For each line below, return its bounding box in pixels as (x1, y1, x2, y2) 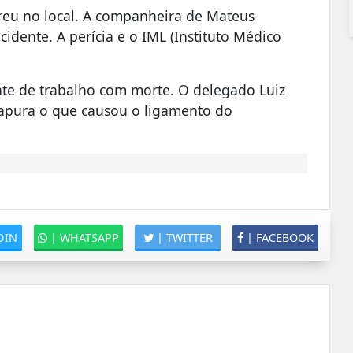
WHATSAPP (57, 230, 120, 246)
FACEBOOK (253, 230, 314, 246)
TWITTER (162, 230, 213, 246)
